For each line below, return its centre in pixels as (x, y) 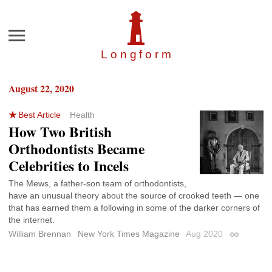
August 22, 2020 (41, 89)
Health (82, 115)
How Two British (60, 132)
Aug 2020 (206, 234)
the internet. (32, 220)
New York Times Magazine (129, 234)
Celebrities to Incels (69, 166)
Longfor (131, 55)
